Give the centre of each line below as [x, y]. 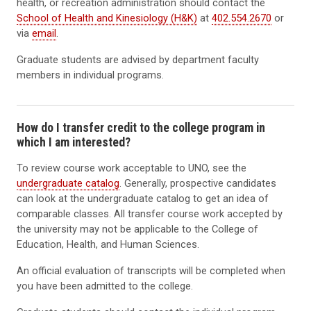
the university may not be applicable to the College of [137, 229]
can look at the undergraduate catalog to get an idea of [143, 198]
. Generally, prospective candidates [198, 183]
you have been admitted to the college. [105, 286]
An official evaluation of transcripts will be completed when [151, 270]
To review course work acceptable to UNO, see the [132, 168]
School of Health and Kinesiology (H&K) [107, 18]
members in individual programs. [90, 75]
